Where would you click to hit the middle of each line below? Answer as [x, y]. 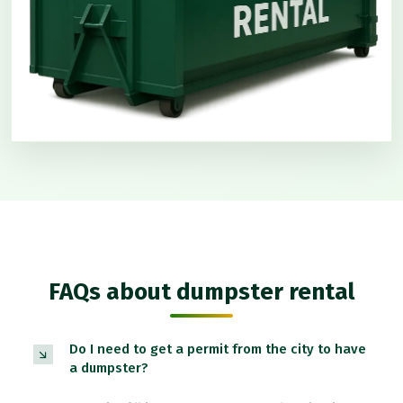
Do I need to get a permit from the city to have [218, 349]
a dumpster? [109, 368]
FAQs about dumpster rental [201, 292]
